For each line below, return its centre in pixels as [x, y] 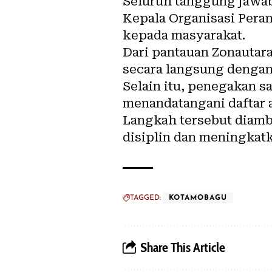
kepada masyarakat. [184, 35]
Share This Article [183, 248]
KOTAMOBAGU [198, 198]
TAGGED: [145, 198]
